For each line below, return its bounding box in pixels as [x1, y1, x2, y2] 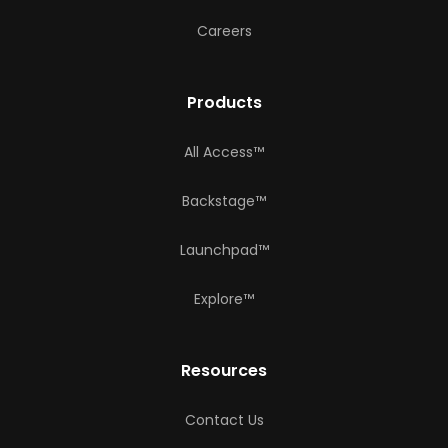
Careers [196, 21, 252, 41]
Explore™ [194, 289, 254, 309]
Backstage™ [182, 191, 266, 211]
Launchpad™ [179, 240, 269, 260]
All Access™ [184, 142, 264, 162]
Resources [181, 359, 267, 382]
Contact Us [184, 410, 264, 430]
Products [186, 91, 262, 114]
